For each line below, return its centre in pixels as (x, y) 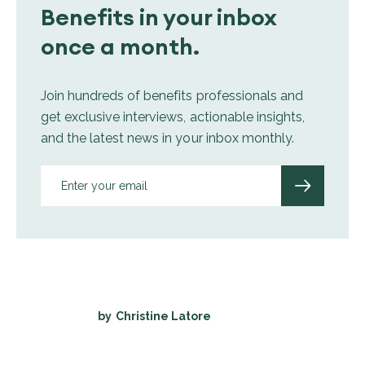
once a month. (120, 46)
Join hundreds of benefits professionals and (172, 95)
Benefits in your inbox (159, 17)
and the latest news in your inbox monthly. (167, 138)
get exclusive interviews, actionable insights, (173, 117)
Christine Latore (163, 316)
